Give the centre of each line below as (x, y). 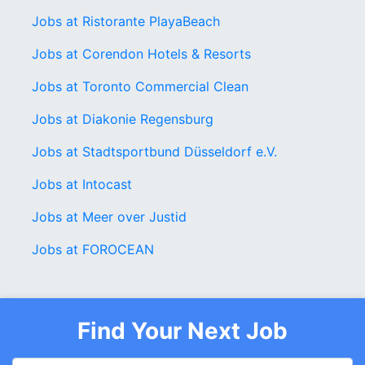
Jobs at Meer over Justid (109, 217)
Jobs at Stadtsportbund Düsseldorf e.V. (154, 152)
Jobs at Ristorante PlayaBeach (126, 21)
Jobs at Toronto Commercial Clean (140, 86)
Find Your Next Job (182, 331)
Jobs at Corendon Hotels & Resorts (141, 54)
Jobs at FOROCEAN (93, 249)
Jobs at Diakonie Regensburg (123, 119)
